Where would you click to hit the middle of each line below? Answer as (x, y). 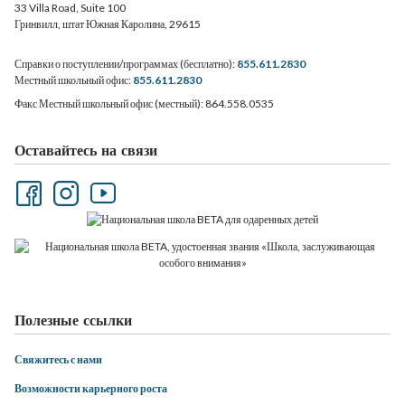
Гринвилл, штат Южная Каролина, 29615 (108, 24)
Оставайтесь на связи (86, 150)
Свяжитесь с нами (58, 359)
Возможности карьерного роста (91, 388)
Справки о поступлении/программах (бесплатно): (126, 64)
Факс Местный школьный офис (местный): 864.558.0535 (144, 104)
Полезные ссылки (73, 320)
